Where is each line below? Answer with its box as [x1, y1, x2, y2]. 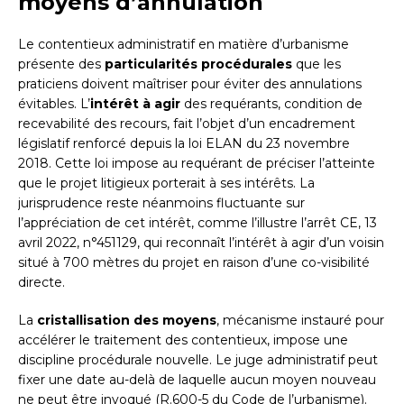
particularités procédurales [105, 56, 292, 73]
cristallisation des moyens [37, 312, 216, 329]
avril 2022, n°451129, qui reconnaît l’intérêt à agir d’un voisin [18, 234, 384, 252]
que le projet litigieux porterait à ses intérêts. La [18, 175, 315, 192]
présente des [18, 56, 105, 73]
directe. [18, 274, 65, 291]
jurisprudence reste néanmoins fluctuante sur [18, 195, 305, 212]
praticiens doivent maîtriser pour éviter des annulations [18, 76, 362, 93]
